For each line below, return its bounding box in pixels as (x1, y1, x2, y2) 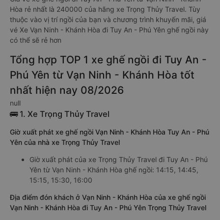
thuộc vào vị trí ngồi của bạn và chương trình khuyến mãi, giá (10, 15, 206, 24)
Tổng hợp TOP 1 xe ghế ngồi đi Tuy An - (10, 54, 207, 66)
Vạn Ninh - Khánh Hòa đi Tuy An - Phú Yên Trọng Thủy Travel (10, 203, 206, 212)
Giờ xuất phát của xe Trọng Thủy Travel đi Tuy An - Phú (29, 155, 208, 164)
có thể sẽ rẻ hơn (10, 36, 61, 44)
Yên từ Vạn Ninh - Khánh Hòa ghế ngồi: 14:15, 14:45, (29, 165, 198, 174)
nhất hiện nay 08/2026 (10, 84, 124, 96)
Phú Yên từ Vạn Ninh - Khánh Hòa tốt (10, 69, 194, 81)
